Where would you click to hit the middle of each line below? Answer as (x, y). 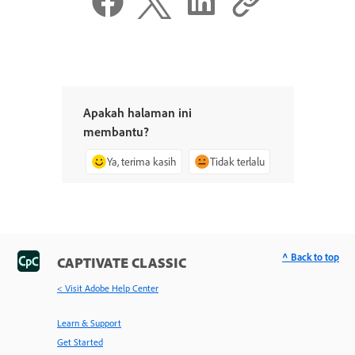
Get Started (80, 342)
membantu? (116, 132)
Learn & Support (89, 323)
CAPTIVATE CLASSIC (122, 263)
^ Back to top (311, 257)
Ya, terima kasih (141, 162)
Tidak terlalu (237, 162)
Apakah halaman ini (137, 113)
